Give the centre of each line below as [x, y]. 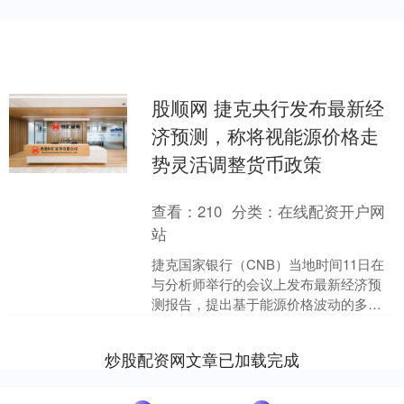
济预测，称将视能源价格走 [266, 136]
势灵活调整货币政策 [237, 164]
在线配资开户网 [332, 211]
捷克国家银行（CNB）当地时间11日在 [268, 264]
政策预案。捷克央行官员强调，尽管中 [267, 324]
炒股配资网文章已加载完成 [202, 359]
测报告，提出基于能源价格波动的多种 [267, 304]
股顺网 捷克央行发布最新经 [268, 108]
